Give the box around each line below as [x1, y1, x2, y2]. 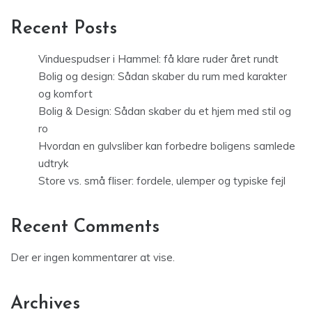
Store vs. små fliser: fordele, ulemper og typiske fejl [38, 174, 286, 188]
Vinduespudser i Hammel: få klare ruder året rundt [38, 52, 279, 66]
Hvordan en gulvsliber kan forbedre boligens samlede [38, 139, 295, 153]
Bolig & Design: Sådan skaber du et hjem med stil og [38, 104, 291, 118]
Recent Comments [10, 218, 159, 237]
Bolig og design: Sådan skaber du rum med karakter [38, 70, 287, 84]
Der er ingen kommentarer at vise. [10, 251, 175, 265]
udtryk [38, 157, 68, 171]
